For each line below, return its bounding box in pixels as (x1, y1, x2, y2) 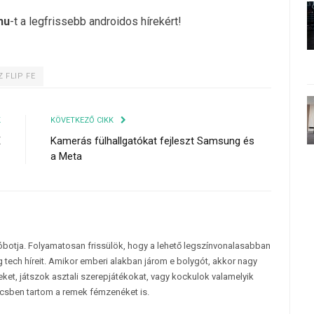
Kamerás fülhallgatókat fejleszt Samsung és (50, 134, 254, 147)
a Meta (50, 149, 82, 163)
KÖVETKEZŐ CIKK (50, 115, 116, 125)
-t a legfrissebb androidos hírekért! (10, 14, 182, 28)
